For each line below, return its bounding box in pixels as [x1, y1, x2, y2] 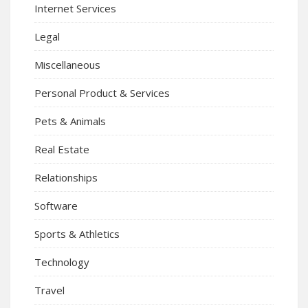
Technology [34, 255, 89, 269]
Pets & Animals [34, 114, 106, 129]
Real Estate [34, 142, 89, 157]
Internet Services [34, 1, 116, 16]
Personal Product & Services [34, 86, 170, 100]
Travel [34, 283, 65, 298]
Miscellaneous [34, 58, 100, 72]
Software [34, 199, 78, 213]
